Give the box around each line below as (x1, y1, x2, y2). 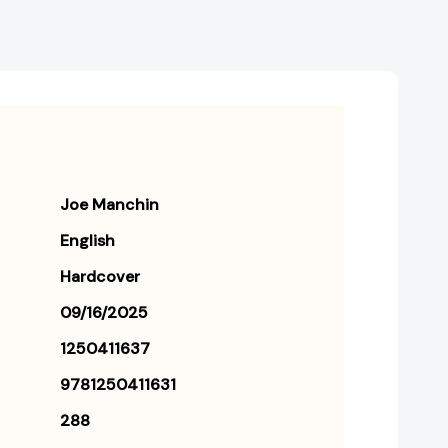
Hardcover (60, 266, 140, 288)
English (60, 230, 115, 252)
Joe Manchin (60, 194, 159, 216)
